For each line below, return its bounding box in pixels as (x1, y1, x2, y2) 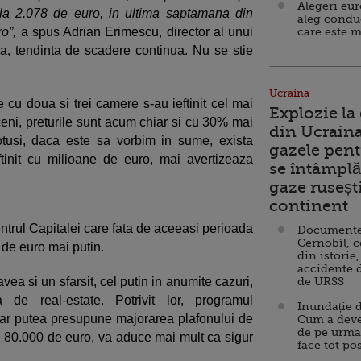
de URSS (297, 275, 344, 288)
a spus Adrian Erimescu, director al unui (16, 24, 253, 39)
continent (269, 197, 348, 215)
